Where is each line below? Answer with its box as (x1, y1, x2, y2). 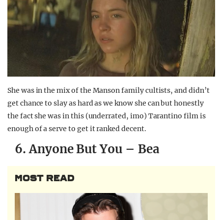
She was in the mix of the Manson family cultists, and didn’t (7, 86, 210, 95)
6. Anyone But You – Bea (15, 141, 160, 157)
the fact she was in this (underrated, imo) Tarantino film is (7, 111, 206, 121)
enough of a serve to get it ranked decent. (7, 124, 146, 134)
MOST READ (15, 173, 75, 184)
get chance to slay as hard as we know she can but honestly (7, 99, 204, 108)
